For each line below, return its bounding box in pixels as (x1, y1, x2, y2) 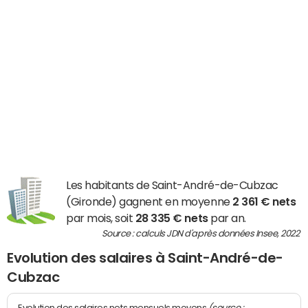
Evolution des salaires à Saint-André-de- (7, 250, 283, 265)
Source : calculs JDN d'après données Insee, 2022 (101, 228, 301, 238)
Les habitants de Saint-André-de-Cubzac (66, 179, 278, 190)
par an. (208, 212, 246, 223)
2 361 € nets (232, 195, 296, 207)
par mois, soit (66, 212, 135, 223)
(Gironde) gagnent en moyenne (66, 195, 233, 207)
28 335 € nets (135, 212, 208, 223)
